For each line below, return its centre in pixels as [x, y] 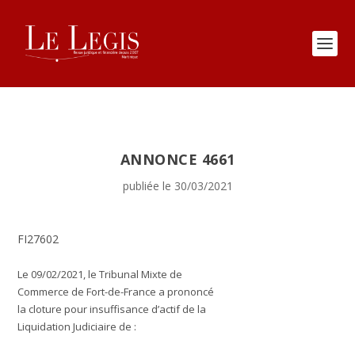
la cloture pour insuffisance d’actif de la [112, 309]
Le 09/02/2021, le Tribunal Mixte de [100, 275]
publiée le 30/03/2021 [177, 186]
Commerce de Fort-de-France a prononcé [116, 292]
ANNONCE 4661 [177, 159]
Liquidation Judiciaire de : [77, 327]
